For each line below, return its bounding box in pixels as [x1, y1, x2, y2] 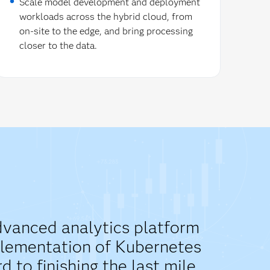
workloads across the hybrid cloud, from [19, 11, 192, 23]
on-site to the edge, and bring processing [19, 25, 193, 37]
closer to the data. [19, 40, 97, 52]
